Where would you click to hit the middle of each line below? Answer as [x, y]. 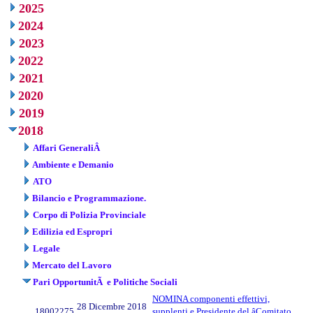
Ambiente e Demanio [73, 165]
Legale [46, 249]
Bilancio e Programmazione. [89, 198]
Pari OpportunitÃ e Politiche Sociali [105, 282]
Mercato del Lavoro [72, 265]
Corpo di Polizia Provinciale [89, 215]
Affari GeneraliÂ [67, 148]
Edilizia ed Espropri [72, 232]
